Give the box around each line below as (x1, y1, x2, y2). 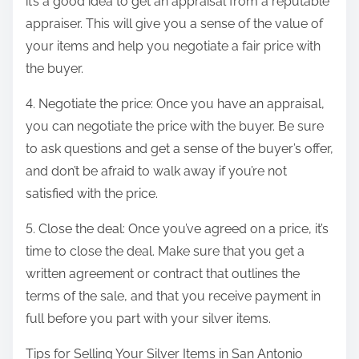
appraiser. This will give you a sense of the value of (26, 16, 323, 32)
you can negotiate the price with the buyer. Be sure (26, 119, 324, 135)
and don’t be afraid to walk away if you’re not (26, 163, 287, 179)
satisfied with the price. (26, 186, 158, 202)
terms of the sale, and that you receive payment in (26, 288, 321, 305)
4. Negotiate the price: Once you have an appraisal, (26, 96, 325, 112)
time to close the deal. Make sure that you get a (26, 244, 305, 260)
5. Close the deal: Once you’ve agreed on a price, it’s (26, 221, 329, 237)
